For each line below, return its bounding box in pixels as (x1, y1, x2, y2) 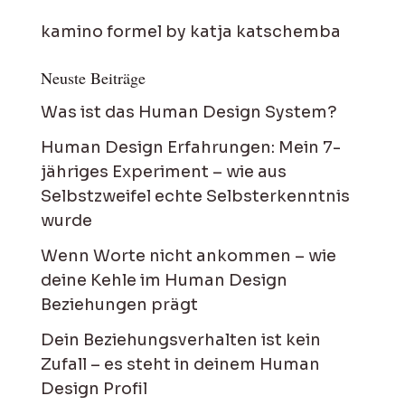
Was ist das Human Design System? (40, 102, 337, 122)
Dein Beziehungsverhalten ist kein (40, 330, 321, 350)
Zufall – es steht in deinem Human (40, 354, 320, 374)
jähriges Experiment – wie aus (40, 162, 287, 182)
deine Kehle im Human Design (40, 270, 287, 290)
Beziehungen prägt (40, 295, 198, 315)
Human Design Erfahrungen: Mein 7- (40, 137, 341, 157)
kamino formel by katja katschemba (40, 22, 341, 42)
